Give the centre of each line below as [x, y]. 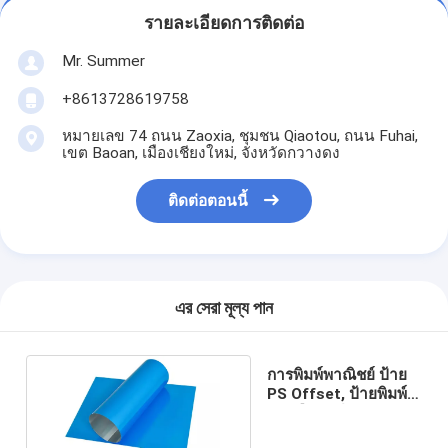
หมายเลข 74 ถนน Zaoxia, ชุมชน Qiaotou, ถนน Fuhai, [239, 135]
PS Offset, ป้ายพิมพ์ [336, 393]
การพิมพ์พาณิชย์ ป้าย [336, 374]
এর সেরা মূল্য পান [224, 308]
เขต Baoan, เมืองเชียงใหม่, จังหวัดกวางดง [200, 152]
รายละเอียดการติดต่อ [224, 23]
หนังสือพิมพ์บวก [319, 412]
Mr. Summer [103, 60]
